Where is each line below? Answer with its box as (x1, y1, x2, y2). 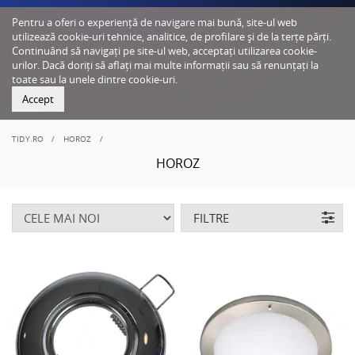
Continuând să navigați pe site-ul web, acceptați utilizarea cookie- (12, 44, 317, 58)
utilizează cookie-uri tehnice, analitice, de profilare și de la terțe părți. (12, 29, 331, 44)
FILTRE (193, 210, 230, 226)
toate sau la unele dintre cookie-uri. (12, 72, 177, 86)
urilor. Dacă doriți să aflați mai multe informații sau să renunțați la (12, 58, 319, 72)
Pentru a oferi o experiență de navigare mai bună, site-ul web (12, 15, 297, 29)
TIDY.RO (12, 133, 44, 144)
